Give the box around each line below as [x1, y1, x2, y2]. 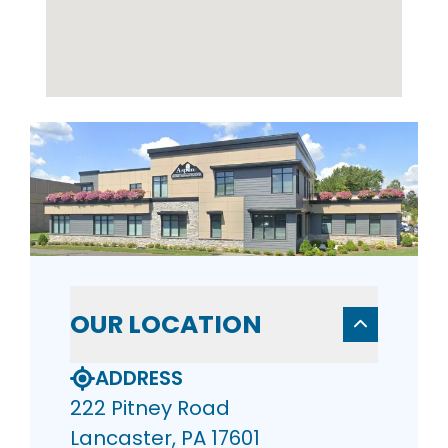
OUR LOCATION [70, 307, 262, 343]
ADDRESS [95, 364, 183, 393]
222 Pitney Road [70, 394, 230, 423]
